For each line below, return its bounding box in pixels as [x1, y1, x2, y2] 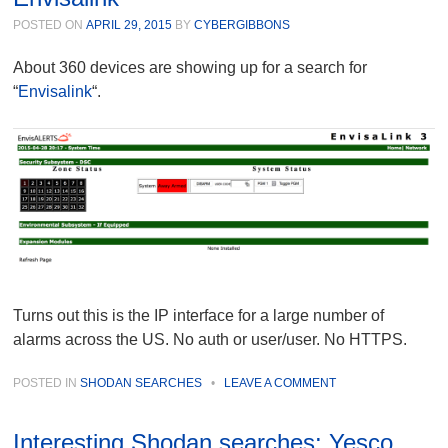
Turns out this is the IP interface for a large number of [13, 306, 385, 324]
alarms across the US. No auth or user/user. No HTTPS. [13, 330, 408, 348]
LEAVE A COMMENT [224, 375, 337, 390]
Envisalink [18, 83, 93, 101]
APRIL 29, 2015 [86, 18, 173, 33]
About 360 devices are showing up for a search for [13, 59, 368, 77]
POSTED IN [13, 375, 81, 390]
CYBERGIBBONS [194, 18, 291, 33]
